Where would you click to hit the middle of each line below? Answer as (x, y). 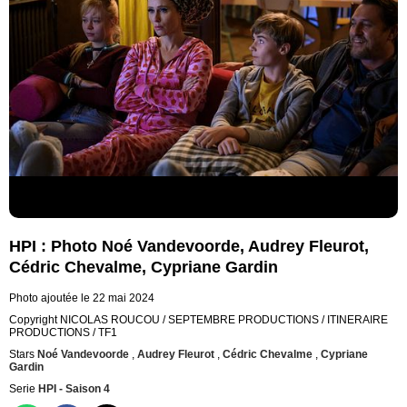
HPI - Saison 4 (74, 389)
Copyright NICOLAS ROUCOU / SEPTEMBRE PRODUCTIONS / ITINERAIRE (199, 320)
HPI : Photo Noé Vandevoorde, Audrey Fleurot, (189, 247)
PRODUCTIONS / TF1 (63, 333)
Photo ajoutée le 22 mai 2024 (82, 298)
